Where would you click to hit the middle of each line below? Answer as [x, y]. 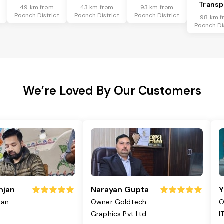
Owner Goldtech [119, 202]
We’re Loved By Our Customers [112, 91]
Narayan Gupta [120, 190]
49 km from [37, 8]
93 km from [157, 8]
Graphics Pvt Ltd [119, 214]
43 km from [97, 8]
